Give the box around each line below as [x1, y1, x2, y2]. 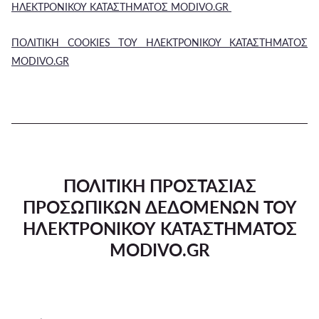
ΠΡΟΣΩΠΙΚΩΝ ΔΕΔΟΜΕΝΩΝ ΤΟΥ [22, 197, 297, 217]
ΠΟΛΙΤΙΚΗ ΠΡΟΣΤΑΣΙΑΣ [63, 175, 256, 196]
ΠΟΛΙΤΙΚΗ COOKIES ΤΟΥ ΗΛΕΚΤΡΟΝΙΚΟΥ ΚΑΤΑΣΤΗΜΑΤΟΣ [11, 36, 308, 48]
